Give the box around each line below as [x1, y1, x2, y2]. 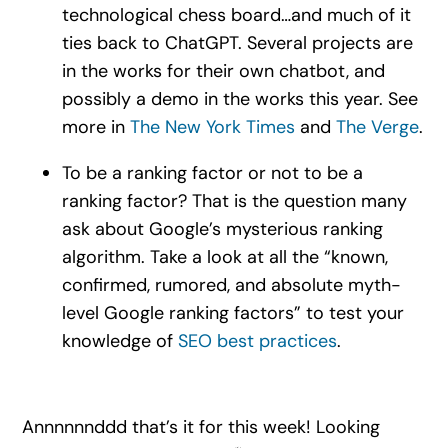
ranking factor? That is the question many [61, 188, 407, 213]
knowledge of [61, 328, 178, 353]
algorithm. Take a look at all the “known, [61, 244, 388, 269]
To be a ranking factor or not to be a [61, 160, 363, 185]
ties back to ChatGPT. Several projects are [61, 30, 413, 55]
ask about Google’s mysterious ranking [61, 216, 383, 241]
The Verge [335, 114, 419, 139]
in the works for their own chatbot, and [61, 58, 385, 83]
